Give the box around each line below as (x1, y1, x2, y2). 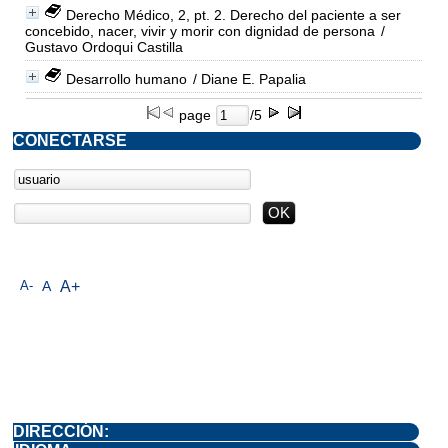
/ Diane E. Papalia (188, 70, 306, 87)
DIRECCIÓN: (13, 422, 109, 440)
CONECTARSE (13, 131, 127, 149)
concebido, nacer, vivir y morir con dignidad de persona (24, 22, 375, 39)
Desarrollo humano (65, 70, 187, 87)
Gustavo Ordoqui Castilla (24, 38, 183, 55)
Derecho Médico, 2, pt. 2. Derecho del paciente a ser (65, 6, 401, 23)
